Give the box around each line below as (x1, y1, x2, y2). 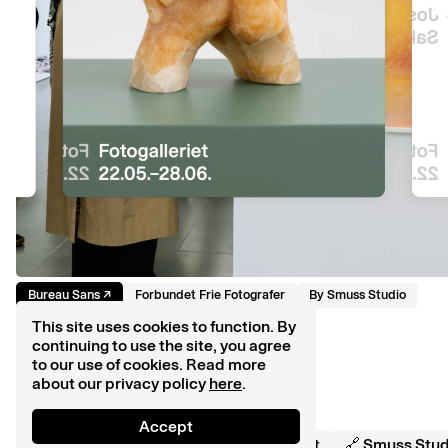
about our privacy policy (32, 374, 206, 393)
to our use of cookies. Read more (32, 355, 266, 374)
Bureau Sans (28, 287, 100, 303)
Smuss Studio (327, 287, 406, 303)
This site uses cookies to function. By (32, 317, 296, 336)
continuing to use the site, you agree (32, 336, 291, 355)
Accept (139, 417, 193, 436)
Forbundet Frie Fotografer (135, 287, 285, 303)
